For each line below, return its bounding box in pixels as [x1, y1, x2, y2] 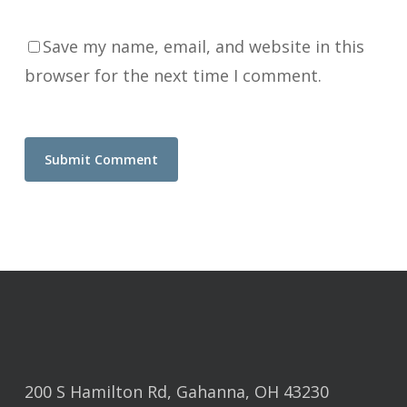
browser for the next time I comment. [24, 64, 322, 86]
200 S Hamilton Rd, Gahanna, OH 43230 [24, 381, 329, 403]
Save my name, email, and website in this [42, 35, 364, 57]
